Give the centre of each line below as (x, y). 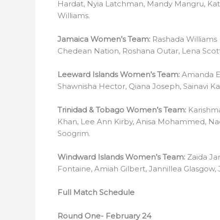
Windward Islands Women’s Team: (122, 157)
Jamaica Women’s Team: (105, 39)
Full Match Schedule (96, 192)
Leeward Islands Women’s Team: (120, 74)
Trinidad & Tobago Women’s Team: (123, 110)
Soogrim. (74, 133)
